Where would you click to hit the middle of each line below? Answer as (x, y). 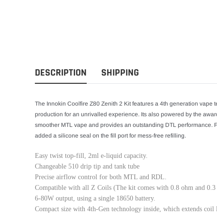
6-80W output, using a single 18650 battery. (95, 199)
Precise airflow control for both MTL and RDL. (101, 177)
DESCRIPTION (61, 73)
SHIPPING (120, 73)
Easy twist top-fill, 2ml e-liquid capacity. (91, 156)
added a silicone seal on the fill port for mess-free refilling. (110, 136)
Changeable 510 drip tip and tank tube (87, 167)
